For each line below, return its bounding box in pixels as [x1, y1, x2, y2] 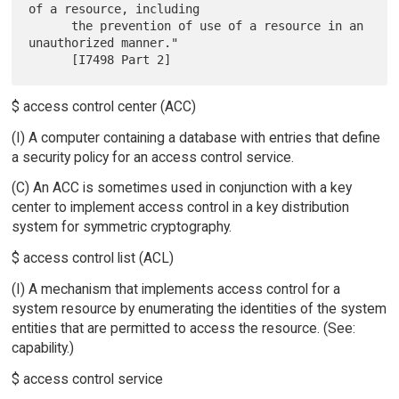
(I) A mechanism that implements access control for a [11, 281, 340, 298]
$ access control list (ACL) [11, 249, 174, 267]
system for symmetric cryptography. [11, 218, 232, 236]
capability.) [11, 339, 74, 357]
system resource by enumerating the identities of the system [11, 300, 387, 318]
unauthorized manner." [28, 35, 179, 50]
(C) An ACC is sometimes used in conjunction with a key [11, 179, 352, 197]
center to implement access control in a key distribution [11, 199, 349, 216]
